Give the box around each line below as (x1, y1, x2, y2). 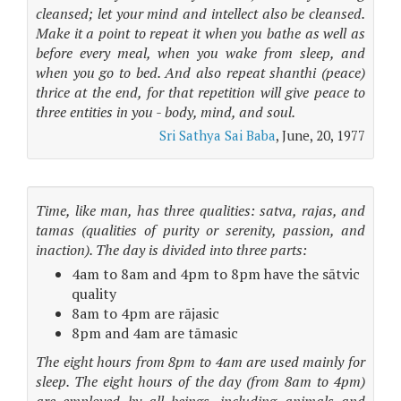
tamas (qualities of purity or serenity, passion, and (36, 220, 365, 240)
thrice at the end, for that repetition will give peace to (36, 82, 365, 102)
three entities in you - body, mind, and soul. (36, 102, 295, 122)
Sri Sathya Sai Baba (159, 126, 276, 144)
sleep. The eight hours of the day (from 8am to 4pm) (36, 371, 365, 391)
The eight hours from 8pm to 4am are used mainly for (36, 352, 365, 371)
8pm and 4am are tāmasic (72, 323, 238, 343)
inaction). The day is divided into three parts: (36, 240, 307, 260)
